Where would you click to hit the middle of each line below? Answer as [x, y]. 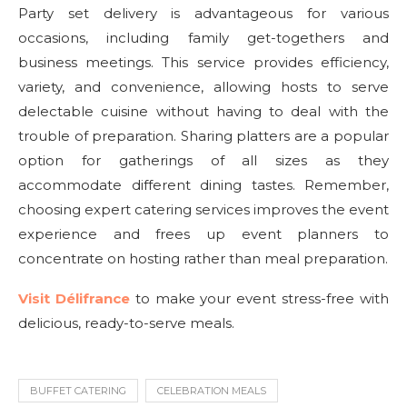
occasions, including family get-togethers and [203, 38]
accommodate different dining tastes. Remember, [203, 185]
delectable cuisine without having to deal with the [203, 111]
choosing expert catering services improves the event [203, 209]
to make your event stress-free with [259, 298]
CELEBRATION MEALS [212, 391]
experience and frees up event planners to [203, 234]
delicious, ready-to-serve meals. [126, 323]
